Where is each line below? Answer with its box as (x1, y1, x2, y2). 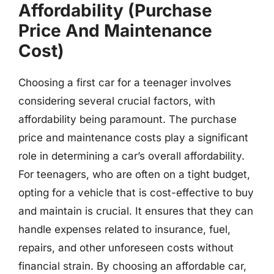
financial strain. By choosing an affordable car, (18, 259, 246, 272)
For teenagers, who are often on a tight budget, (18, 168, 250, 180)
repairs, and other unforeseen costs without (18, 241, 234, 254)
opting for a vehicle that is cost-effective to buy (18, 186, 254, 199)
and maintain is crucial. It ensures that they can (18, 204, 253, 217)
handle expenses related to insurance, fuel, (18, 223, 231, 235)
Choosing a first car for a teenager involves (18, 76, 231, 89)
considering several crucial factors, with (18, 94, 215, 107)
